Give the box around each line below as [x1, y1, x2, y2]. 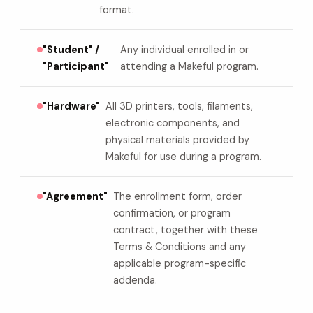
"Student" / [43, 43, 99, 56]
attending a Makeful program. [120, 60, 259, 73]
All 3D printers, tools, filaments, [105, 100, 253, 112]
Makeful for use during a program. [105, 150, 261, 163]
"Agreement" [43, 190, 108, 203]
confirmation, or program [113, 207, 231, 219]
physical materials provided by [105, 133, 249, 146]
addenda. [113, 274, 157, 286]
